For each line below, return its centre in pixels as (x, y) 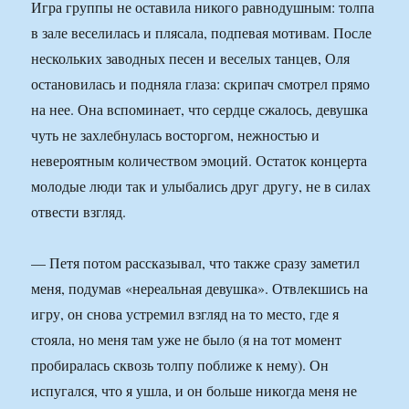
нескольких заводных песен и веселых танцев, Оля (191, 58)
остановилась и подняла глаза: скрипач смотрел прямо (201, 84)
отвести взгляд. (79, 212)
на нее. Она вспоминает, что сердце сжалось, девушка (200, 110)
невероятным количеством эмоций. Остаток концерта (199, 161)
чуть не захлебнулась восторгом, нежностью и (176, 135)
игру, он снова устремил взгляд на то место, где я (185, 314)
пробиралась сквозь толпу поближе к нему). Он (180, 365)
